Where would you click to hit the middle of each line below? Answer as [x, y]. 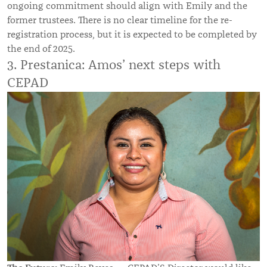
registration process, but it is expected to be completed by [132, 34]
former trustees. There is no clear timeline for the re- [120, 20]
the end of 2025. [41, 49]
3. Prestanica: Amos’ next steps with [114, 64]
